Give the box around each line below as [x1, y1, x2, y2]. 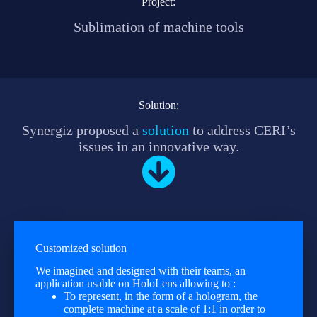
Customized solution [35, 241, 127, 254]
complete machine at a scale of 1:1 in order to [64, 303, 265, 316]
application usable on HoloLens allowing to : [35, 277, 236, 290]
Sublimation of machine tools [73, 18, 244, 35]
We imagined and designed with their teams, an [35, 265, 246, 277]
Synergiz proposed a [21, 122, 142, 138]
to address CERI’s [188, 122, 296, 138]
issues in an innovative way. [78, 138, 239, 154]
